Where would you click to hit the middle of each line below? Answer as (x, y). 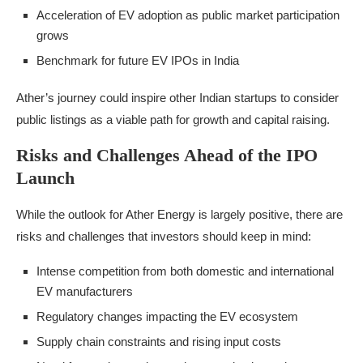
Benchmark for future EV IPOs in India (138, 60)
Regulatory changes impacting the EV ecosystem (167, 316)
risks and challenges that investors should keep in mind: (164, 236)
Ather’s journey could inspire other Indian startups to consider (177, 97)
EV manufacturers (85, 291)
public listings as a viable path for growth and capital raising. (173, 119)
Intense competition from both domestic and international (185, 271)
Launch (45, 177)
